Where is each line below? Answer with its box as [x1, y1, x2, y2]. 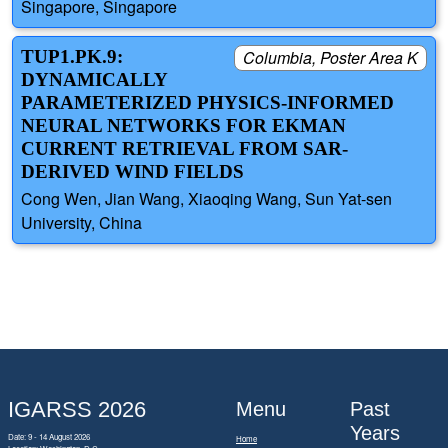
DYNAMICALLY [21, 69, 167, 91]
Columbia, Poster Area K [243, 46, 418, 70]
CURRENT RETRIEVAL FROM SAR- [21, 138, 348, 160]
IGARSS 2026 [8, 397, 146, 422]
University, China [21, 210, 142, 234]
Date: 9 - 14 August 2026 [8, 431, 90, 442]
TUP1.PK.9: [21, 46, 123, 68]
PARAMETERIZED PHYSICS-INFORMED [21, 92, 394, 114]
